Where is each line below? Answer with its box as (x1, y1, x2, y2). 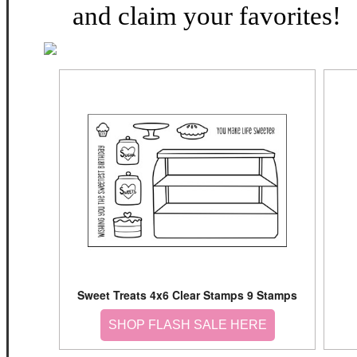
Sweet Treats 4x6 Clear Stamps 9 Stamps (77, 287, 297, 303)
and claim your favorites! (73, 2, 341, 30)
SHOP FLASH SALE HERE (108, 318, 267, 331)
